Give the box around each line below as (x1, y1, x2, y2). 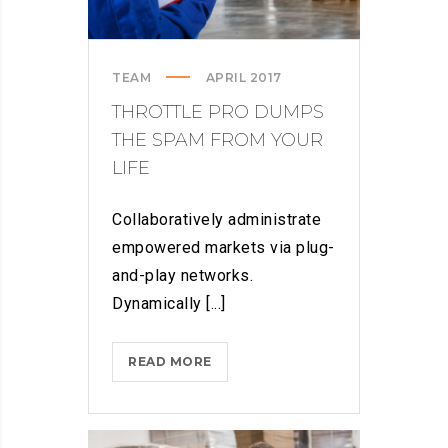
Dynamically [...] (112, 294, 226, 314)
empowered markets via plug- (112, 238, 335, 258)
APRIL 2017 (205, 70, 282, 86)
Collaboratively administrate (112, 210, 321, 230)
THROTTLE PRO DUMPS (112, 101, 324, 124)
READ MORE (128, 354, 212, 370)
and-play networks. (112, 266, 253, 286)
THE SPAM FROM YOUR (112, 129, 323, 152)
